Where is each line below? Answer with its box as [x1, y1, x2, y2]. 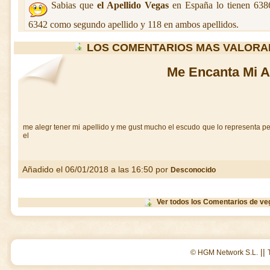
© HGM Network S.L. [190, 248, 258, 257]
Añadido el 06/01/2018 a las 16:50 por [17, 165, 171, 174]
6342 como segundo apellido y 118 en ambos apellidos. [28, 19, 239, 30]
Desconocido [170, 166, 216, 174]
